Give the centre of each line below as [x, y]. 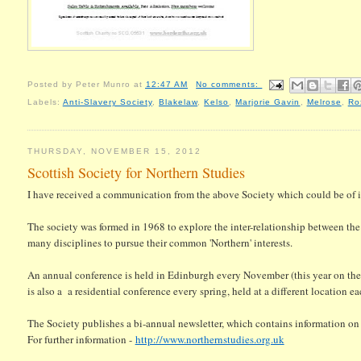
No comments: [229, 84]
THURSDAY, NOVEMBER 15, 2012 [114, 151]
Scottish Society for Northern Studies [136, 172]
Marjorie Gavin [268, 102]
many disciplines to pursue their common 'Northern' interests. [160, 242]
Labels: [45, 102]
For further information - [81, 339]
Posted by [51, 84]
